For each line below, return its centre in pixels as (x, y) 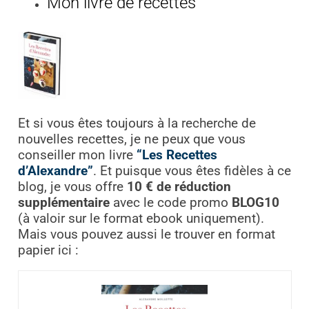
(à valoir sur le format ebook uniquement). (141, 219)
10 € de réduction (179, 187)
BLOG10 (255, 203)
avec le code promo (170, 203)
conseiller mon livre (77, 156)
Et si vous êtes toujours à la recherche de (137, 124)
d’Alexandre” (55, 171)
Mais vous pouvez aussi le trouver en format (146, 235)
